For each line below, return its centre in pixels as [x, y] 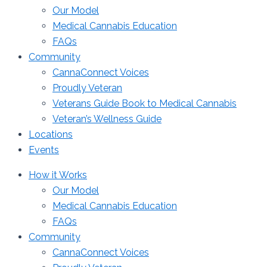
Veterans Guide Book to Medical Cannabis [145, 103]
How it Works [58, 175]
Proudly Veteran [87, 88]
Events [44, 150]
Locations [51, 134]
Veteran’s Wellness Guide [107, 119]
